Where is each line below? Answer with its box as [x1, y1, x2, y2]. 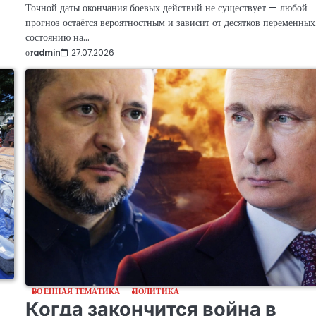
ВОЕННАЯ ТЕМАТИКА [32, 286, 120, 298]
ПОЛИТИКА [132, 286, 179, 298]
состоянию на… [25, 30, 90, 44]
